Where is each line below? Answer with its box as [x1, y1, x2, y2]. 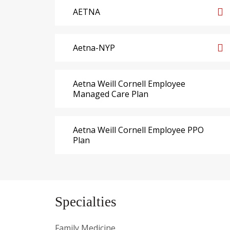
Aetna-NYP [73, 42, 115, 53]
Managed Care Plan [73, 88, 148, 100]
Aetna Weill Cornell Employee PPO [73, 124, 204, 136]
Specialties [55, 194, 117, 209]
